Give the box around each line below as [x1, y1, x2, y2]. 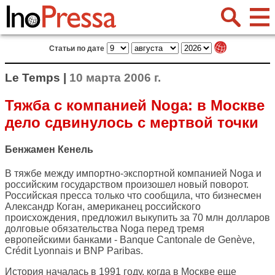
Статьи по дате [48, 44, 104, 53]
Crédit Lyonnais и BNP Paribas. [5, 246, 143, 257]
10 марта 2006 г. [69, 71, 161, 84]
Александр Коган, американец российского [5, 201, 201, 212]
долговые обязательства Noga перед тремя [5, 223, 204, 234]
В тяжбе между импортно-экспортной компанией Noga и [5, 168, 261, 179]
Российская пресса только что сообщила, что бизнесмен [5, 190, 261, 201]
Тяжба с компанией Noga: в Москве [5, 96, 265, 114]
